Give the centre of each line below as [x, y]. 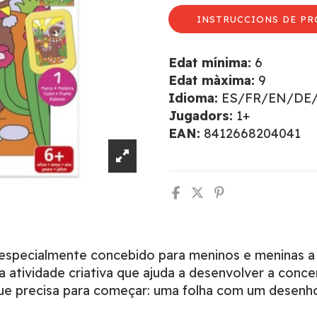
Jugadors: [200, 116]
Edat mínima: [209, 63]
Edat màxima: [211, 80]
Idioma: [193, 98]
